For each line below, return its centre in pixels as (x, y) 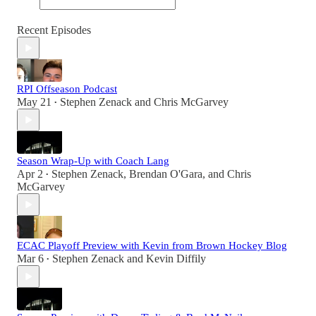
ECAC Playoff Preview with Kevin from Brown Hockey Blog (152, 246)
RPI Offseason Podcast (67, 89)
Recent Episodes (54, 30)
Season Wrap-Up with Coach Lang (93, 161)
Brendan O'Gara (166, 174)
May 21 (34, 102)
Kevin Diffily (176, 259)
